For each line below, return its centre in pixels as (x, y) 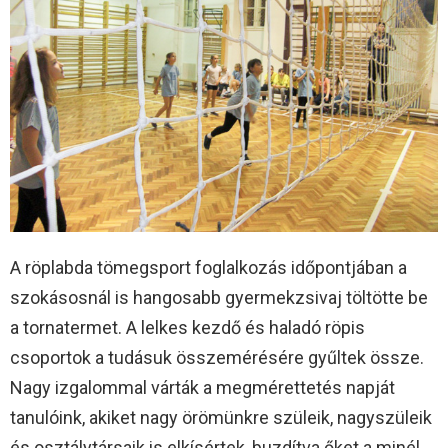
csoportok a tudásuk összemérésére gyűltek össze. (217, 357)
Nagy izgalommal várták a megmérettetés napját (202, 387)
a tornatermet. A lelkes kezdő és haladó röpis (187, 327)
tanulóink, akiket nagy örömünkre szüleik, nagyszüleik (221, 417)
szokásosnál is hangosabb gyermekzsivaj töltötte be (219, 297)
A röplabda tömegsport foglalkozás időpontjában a (208, 267)
